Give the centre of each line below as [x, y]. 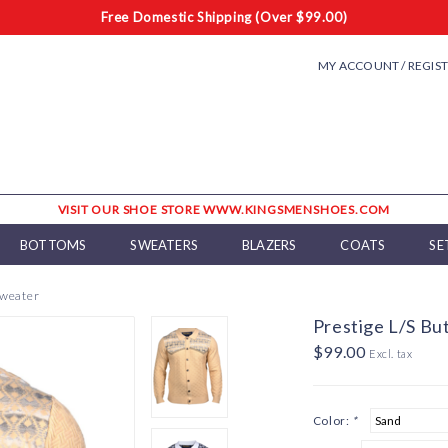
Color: [332, 421]
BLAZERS [269, 245]
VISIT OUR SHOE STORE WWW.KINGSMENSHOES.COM [224, 210]
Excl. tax [391, 354]
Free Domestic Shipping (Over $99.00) [224, 17]
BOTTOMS [53, 245]
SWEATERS [164, 245]
